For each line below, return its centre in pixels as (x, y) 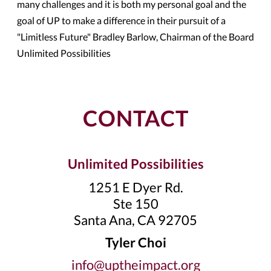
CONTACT (135, 118)
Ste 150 (135, 204)
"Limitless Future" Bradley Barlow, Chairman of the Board (135, 37)
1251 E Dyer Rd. (135, 187)
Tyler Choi (135, 242)
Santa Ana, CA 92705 (135, 220)
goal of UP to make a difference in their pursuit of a (121, 20)
